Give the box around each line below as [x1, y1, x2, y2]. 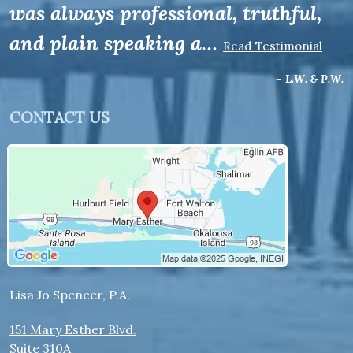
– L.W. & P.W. [276, 72, 344, 86]
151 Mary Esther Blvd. [9, 321, 136, 337]
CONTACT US [9, 108, 110, 127]
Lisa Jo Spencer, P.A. [9, 287, 130, 303]
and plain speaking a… [9, 30, 223, 56]
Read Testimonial [223, 39, 322, 54]
